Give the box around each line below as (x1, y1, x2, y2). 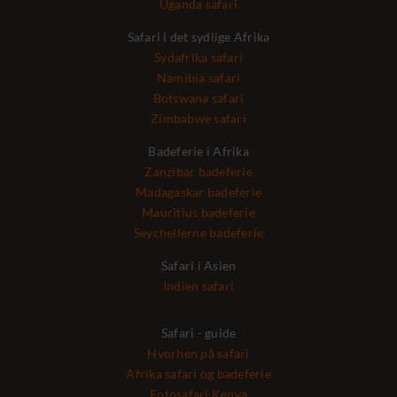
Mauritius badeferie (142, 205, 255, 221)
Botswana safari (152, 90, 245, 106)
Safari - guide (160, 325, 237, 341)
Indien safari (162, 278, 235, 294)
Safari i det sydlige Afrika (127, 29, 270, 45)
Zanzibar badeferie (144, 164, 253, 180)
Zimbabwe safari (151, 111, 246, 127)
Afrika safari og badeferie (126, 366, 271, 382)
